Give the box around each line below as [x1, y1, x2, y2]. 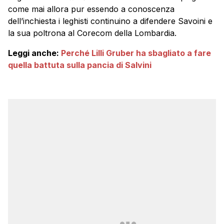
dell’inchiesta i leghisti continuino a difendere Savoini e [8, 16, 212, 26]
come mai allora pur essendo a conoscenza [8, 4, 174, 14]
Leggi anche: [8, 48, 61, 58]
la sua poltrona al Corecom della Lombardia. [8, 28, 176, 38]
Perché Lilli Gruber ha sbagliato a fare [61, 48, 211, 58]
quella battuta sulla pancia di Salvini [8, 60, 151, 70]
